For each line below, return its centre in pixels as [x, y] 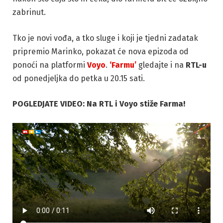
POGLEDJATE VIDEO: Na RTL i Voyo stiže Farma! [99, 104]
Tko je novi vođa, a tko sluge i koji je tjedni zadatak [105, 38]
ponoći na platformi [50, 65]
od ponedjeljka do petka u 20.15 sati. [79, 78]
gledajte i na [161, 65]
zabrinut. [29, 12]
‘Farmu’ [123, 65]
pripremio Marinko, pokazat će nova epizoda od [101, 51]
